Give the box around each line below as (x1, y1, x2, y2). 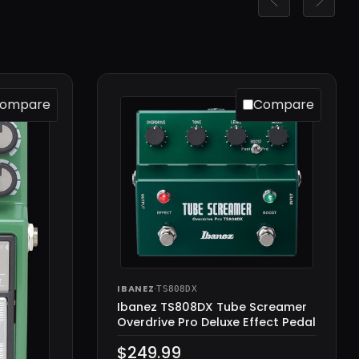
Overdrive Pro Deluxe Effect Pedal (117, 314, 316, 331)
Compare (253, 95, 314, 114)
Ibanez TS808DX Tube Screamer (117, 299, 307, 316)
